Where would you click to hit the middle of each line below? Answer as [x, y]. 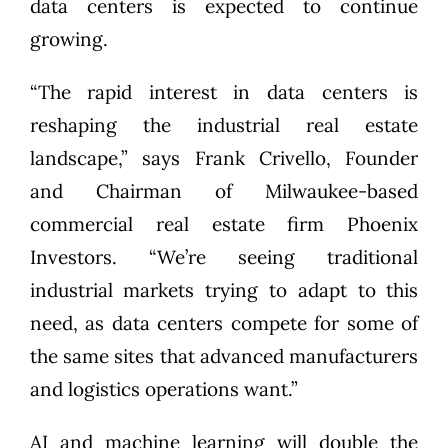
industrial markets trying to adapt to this [224, 289]
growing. [68, 38]
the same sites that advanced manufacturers [224, 355]
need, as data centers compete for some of [224, 322]
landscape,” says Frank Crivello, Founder [224, 157]
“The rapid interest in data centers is [224, 91]
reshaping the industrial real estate [224, 124]
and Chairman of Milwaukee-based [224, 190]
